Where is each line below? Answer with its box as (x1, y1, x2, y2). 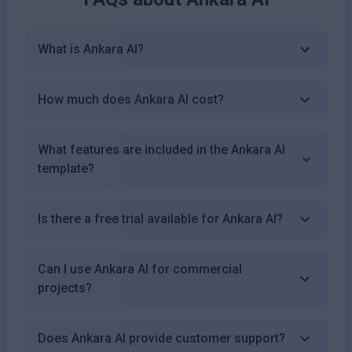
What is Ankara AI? (38, 41, 144, 57)
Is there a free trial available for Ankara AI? (38, 211, 283, 226)
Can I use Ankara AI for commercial (38, 261, 242, 277)
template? (38, 160, 94, 176)
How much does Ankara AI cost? (38, 91, 224, 107)
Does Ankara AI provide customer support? (38, 330, 285, 346)
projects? (38, 280, 92, 295)
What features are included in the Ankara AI (38, 141, 285, 157)
